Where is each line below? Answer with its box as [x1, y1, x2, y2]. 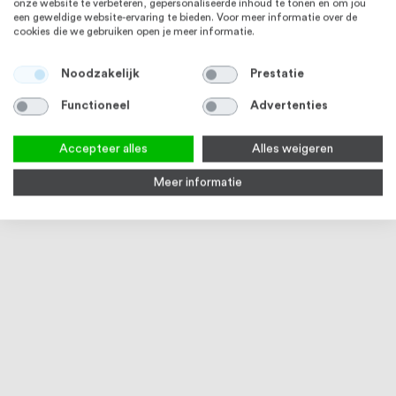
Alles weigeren [252, 142, 333, 155]
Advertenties [249, 99, 328, 112]
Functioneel [60, 99, 130, 112]
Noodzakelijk [60, 67, 140, 80]
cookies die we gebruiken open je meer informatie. [13, 26, 255, 36]
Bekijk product [209, 40, 278, 51]
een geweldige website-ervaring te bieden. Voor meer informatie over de [13, 11, 357, 22]
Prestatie [249, 67, 304, 80]
